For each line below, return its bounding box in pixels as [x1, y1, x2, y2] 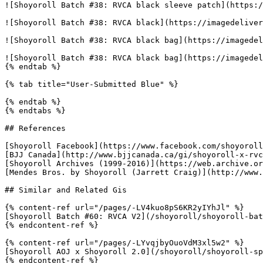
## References [5, 124, 66, 133]
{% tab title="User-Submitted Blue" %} [5, 80, 178, 89]
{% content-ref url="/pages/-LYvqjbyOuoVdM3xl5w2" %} [5, 238, 244, 247]
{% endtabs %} [5, 106, 66, 115]
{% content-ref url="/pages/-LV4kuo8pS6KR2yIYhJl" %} [5, 203, 244, 212]
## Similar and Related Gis [5, 186, 127, 194]
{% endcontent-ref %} [5, 221, 99, 230]
